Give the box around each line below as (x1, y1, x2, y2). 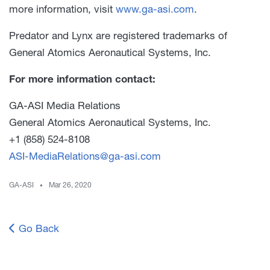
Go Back (16, 222, 59, 235)
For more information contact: (9, 72, 155, 86)
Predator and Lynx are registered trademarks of (9, 29, 227, 42)
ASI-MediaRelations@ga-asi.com (9, 149, 161, 163)
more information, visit (9, 2, 116, 16)
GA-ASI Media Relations (9, 99, 121, 112)
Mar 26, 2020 (49, 180, 92, 190)
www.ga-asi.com (116, 2, 194, 16)
